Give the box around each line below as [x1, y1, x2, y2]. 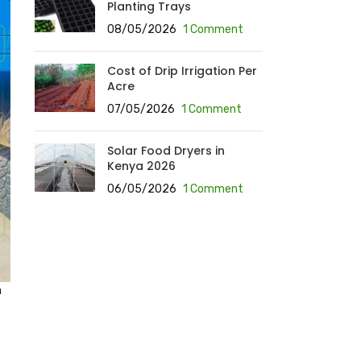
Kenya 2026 [106, 158, 176, 174]
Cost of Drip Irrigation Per [106, 63, 257, 79]
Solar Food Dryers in [106, 143, 225, 159]
